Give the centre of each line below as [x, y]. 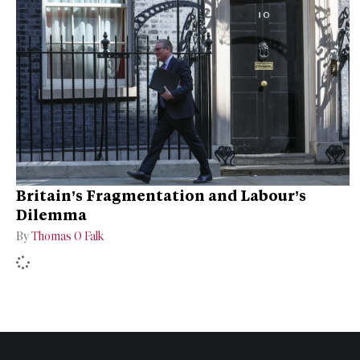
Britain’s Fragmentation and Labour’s [161, 196]
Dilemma [51, 215]
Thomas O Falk [67, 237]
